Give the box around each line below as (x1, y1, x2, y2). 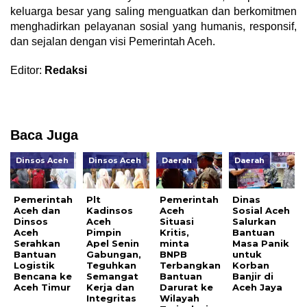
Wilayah (159, 293, 199, 304)
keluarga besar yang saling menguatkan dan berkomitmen (10, 5, 297, 18)
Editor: (10, 64, 45, 77)
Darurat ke (159, 282, 213, 293)
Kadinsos (86, 205, 134, 217)
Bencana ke (14, 271, 72, 282)
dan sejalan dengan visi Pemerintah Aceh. (10, 36, 215, 48)
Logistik (14, 260, 55, 271)
